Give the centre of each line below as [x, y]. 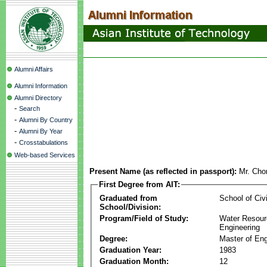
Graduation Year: [131, 250]
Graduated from [128, 198]
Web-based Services [45, 155]
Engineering [240, 227]
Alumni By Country [46, 120]
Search [30, 108]
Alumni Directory [38, 98]
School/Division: [130, 207]
